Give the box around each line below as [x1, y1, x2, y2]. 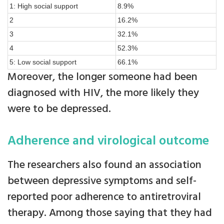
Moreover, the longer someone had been [7, 68, 197, 86]
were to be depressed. [7, 100, 113, 118]
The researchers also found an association [7, 156, 201, 174]
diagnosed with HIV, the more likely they [7, 84, 199, 102]
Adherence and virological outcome [7, 131, 209, 151]
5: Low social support [9, 58, 76, 66]
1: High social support [9, 2, 78, 10]
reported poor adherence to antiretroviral [7, 188, 201, 206]
